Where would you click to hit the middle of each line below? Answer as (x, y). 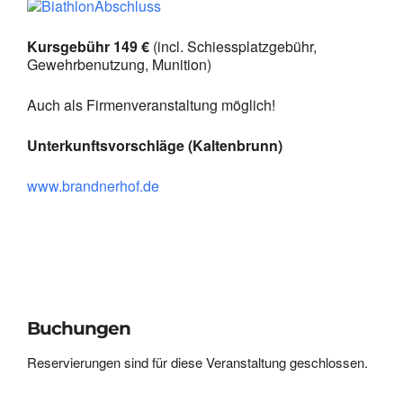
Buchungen (79, 328)
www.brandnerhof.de (93, 185)
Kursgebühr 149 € (88, 46)
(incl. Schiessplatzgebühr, (233, 46)
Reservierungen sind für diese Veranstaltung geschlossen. (197, 362)
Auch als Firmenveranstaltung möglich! (151, 104)
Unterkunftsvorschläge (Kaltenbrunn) (155, 145)
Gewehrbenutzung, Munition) (119, 64)
